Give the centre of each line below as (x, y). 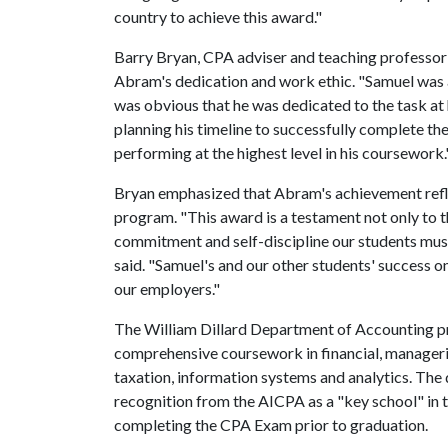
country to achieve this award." (218, 16)
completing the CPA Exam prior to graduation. (271, 424)
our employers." (167, 288)
